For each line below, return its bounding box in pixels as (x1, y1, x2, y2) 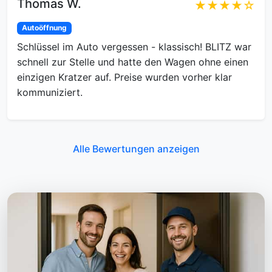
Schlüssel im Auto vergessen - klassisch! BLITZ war (17, 40, 251, 53)
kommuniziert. (17, 86, 83, 98)
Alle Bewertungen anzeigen (72, 142, 200, 155)
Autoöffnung (21, 23, 67, 33)
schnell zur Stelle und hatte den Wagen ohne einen (17, 55, 248, 68)
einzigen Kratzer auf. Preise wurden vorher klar (17, 70, 232, 83)
